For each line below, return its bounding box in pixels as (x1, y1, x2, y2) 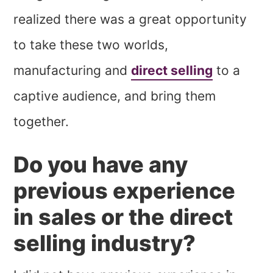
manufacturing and (13, 63, 132, 79)
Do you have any (13, 151, 188, 179)
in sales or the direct (13, 204, 233, 231)
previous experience (13, 177, 236, 205)
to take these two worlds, (13, 37, 169, 53)
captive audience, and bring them (13, 88, 216, 104)
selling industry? (13, 230, 196, 257)
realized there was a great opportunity (13, 12, 247, 27)
